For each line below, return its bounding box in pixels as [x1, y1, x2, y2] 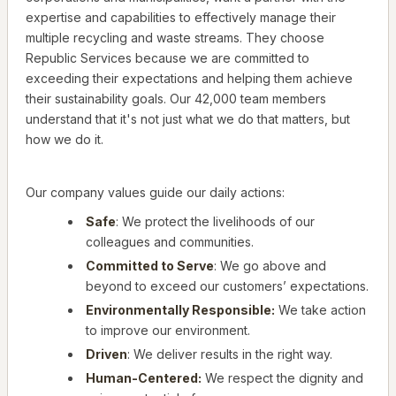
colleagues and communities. [86, 234, 254, 250]
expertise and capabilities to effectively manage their [26, 10, 336, 26]
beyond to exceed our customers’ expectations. [86, 278, 369, 294]
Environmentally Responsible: [86, 302, 275, 318]
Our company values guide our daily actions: [26, 185, 285, 201]
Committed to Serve [86, 258, 214, 274]
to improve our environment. [86, 323, 250, 339]
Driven [86, 346, 127, 362]
